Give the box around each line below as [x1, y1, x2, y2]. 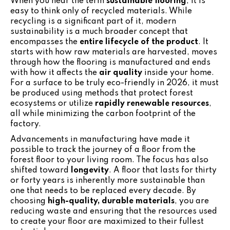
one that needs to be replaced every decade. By [10, 186, 196, 195]
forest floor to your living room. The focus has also [10, 156, 208, 164]
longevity [71, 166, 109, 175]
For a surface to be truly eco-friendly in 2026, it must [10, 79, 219, 87]
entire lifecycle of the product [80, 37, 198, 46]
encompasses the [10, 37, 80, 46]
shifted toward [10, 166, 71, 175]
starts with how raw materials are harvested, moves [10, 48, 217, 56]
